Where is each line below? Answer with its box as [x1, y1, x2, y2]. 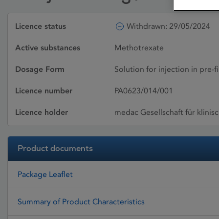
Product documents [18, 143, 93, 153]
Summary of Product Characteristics [18, 197, 145, 206]
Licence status [15, 22, 66, 31]
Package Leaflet [18, 169, 73, 179]
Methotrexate [114, 43, 164, 52]
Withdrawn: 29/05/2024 [127, 22, 210, 31]
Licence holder [15, 108, 68, 117]
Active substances [15, 43, 80, 52]
